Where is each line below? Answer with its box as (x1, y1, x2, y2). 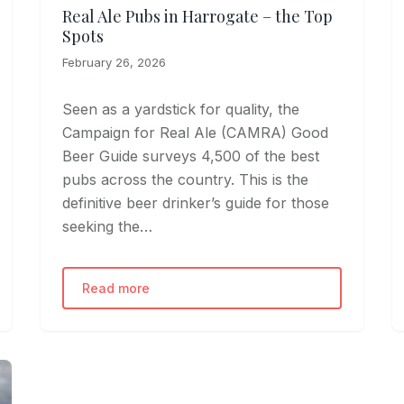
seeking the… (62, 216, 153, 235)
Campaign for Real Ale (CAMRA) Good (62, 123, 329, 142)
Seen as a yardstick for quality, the (62, 99, 300, 118)
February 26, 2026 (62, 54, 167, 69)
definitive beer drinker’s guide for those (62, 193, 330, 212)
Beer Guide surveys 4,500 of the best (62, 146, 320, 165)
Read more (82, 280, 151, 296)
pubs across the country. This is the (62, 170, 309, 188)
